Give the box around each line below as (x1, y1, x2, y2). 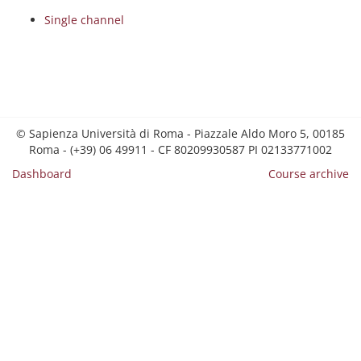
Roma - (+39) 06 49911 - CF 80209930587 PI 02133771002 (29, 142, 332, 157)
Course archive (268, 166, 349, 181)
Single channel (44, 12, 124, 27)
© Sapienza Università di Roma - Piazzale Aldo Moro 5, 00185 (16, 126, 345, 141)
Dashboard (12, 166, 72, 181)
